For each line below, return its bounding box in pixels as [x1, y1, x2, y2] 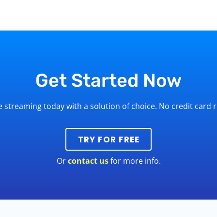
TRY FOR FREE [77, 133, 139, 145]
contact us [67, 155, 108, 167]
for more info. [108, 155, 161, 167]
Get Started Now [35, 69, 182, 92]
